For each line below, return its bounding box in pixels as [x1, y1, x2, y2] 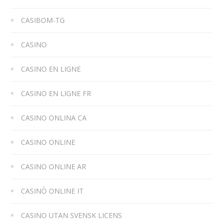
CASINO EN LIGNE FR [21, 88, 92, 98]
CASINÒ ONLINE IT [21, 186, 84, 196]
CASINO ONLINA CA [21, 112, 87, 122]
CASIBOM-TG [21, 15, 65, 25]
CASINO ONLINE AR [21, 161, 87, 171]
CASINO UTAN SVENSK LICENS [21, 210, 122, 220]
